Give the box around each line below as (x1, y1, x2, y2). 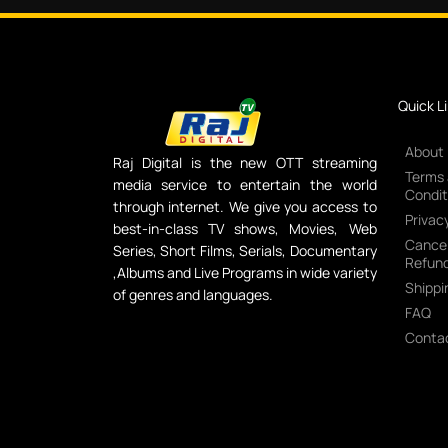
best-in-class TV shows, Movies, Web (112, 219, 377, 239)
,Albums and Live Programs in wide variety (112, 263, 377, 283)
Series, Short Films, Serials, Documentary (112, 241, 377, 261)
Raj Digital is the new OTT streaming (112, 153, 377, 173)
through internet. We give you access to (112, 197, 377, 217)
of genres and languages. (112, 285, 273, 305)
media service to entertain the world (112, 175, 377, 195)
